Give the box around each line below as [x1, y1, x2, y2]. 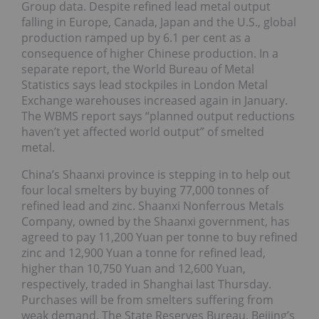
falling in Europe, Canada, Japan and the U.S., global [21, 14, 296, 30]
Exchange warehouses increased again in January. [21, 92, 288, 108]
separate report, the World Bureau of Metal [21, 61, 254, 77]
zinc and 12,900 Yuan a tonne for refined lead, [21, 244, 266, 261]
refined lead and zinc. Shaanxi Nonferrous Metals [21, 197, 284, 214]
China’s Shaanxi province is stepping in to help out [21, 166, 291, 182]
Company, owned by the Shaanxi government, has [21, 213, 290, 229]
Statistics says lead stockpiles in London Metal [21, 76, 268, 93]
